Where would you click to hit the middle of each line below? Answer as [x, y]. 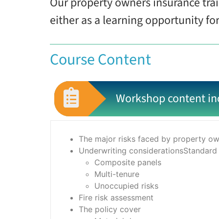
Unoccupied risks [126, 186]
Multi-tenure [117, 174]
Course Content [100, 59]
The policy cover [110, 209]
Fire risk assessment [116, 197]
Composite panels [128, 162]
